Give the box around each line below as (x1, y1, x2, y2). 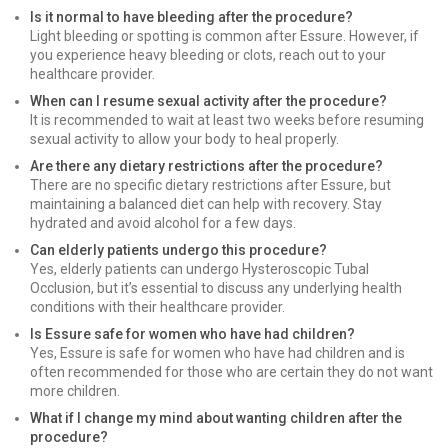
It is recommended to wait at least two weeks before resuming (30, 112, 424, 128)
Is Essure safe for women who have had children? (30, 326, 355, 342)
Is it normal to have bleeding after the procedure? (30, 9, 353, 25)
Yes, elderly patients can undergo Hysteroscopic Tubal (30, 261, 369, 277)
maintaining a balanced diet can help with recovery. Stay (30, 196, 382, 212)
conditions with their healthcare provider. (30, 299, 285, 315)
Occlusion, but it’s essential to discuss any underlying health (30, 280, 402, 296)
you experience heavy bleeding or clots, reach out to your (30, 47, 386, 63)
